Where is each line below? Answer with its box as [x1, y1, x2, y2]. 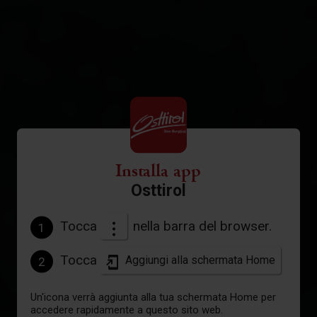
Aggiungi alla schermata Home [125, 253, 275, 267]
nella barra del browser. [129, 217, 272, 234]
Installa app [116, 161, 201, 182]
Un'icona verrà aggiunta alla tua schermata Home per [30, 290, 276, 304]
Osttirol [131, 180, 186, 200]
